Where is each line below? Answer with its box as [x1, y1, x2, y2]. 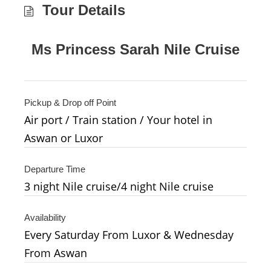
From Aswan [24, 245, 87, 260]
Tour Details [42, 1, 125, 18]
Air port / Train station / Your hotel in [24, 112, 212, 127]
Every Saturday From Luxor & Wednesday [24, 227, 233, 242]
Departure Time [24, 163, 85, 174]
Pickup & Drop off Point [24, 97, 116, 108]
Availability [24, 212, 66, 223]
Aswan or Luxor [24, 130, 103, 145]
